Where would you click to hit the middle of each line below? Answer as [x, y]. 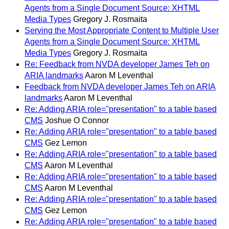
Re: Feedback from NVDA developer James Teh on [117, 64]
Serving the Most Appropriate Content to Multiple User [122, 31]
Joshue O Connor [77, 121]
